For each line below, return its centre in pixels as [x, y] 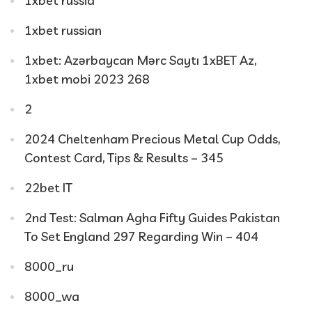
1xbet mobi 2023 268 [87, 79]
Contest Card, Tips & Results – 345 [124, 157]
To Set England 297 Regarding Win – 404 [141, 236]
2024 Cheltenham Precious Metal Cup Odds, [152, 139]
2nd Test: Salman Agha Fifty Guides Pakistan [152, 217]
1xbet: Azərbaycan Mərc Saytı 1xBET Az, [140, 60]
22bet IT [48, 187]
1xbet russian [63, 30]
